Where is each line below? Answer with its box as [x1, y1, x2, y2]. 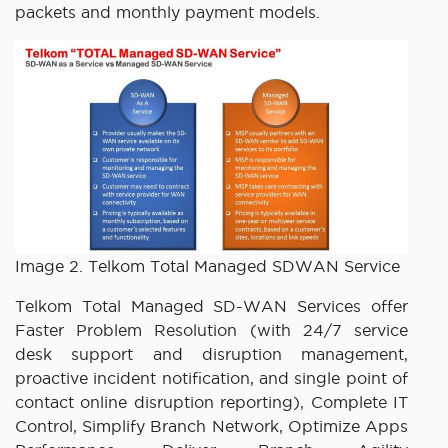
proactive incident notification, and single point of [15, 369, 408, 388]
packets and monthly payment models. [15, 2, 320, 21]
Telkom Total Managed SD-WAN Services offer [15, 297, 408, 316]
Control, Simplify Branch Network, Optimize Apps [15, 417, 408, 436]
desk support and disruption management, [15, 345, 408, 364]
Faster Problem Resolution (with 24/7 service [15, 321, 408, 340]
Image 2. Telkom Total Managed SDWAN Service [15, 257, 400, 276]
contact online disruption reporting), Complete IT [15, 393, 408, 412]
